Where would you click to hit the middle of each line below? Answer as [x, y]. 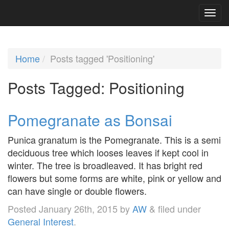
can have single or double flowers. [77, 190]
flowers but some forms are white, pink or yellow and [114, 178]
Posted [23, 208]
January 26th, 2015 [78, 208]
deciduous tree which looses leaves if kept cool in [108, 152]
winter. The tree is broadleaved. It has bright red [105, 165]
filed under [178, 208]
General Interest [41, 221]
